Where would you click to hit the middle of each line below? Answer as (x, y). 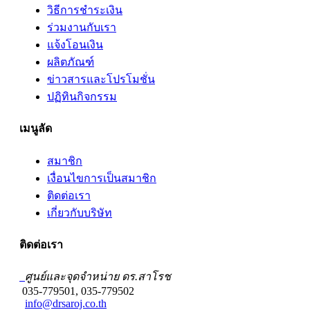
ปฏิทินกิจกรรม (82, 97)
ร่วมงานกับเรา (82, 28)
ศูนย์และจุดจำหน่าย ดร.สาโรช (98, 277)
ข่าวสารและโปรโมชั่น (101, 80)
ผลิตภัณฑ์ (71, 62)
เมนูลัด (36, 129)
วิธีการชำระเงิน (85, 10)
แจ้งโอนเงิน (75, 45)
